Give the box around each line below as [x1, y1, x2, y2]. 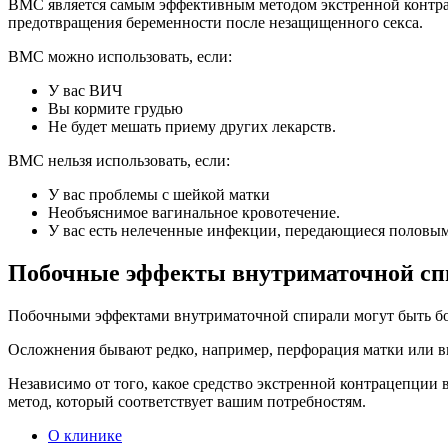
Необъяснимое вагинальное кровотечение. [48, 203, 340, 221]
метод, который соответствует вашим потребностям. [8, 392, 366, 410]
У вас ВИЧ [48, 81, 122, 99]
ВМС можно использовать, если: [8, 47, 232, 65]
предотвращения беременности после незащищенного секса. [8, 13, 423, 31]
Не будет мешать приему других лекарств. [48, 117, 336, 135]
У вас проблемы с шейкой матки [48, 185, 270, 203]
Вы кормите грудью [48, 99, 183, 117]
